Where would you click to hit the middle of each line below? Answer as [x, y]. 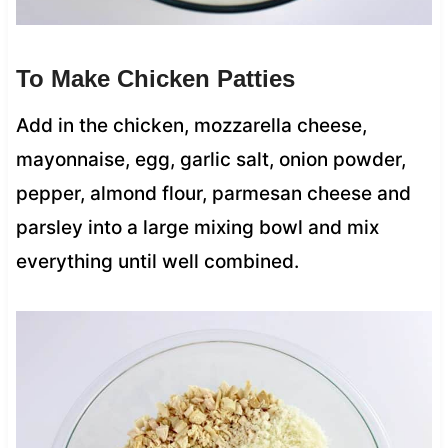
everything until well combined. [157, 262]
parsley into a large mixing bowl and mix [197, 228]
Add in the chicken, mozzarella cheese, [191, 126]
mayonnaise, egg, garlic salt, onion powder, [210, 160]
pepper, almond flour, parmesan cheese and [213, 194]
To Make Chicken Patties [155, 79]
